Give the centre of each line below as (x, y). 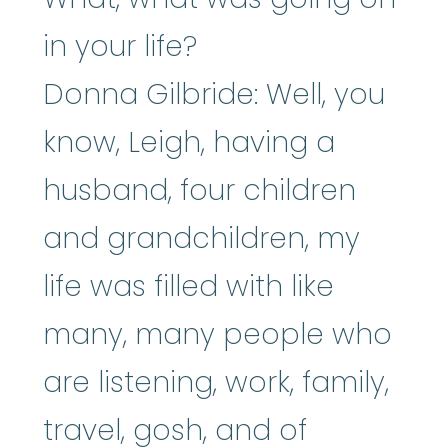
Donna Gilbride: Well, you (214, 94)
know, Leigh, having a (189, 142)
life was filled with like (188, 286)
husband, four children (199, 190)
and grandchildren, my (201, 238)
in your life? (120, 46)
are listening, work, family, (216, 382)
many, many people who (217, 334)
